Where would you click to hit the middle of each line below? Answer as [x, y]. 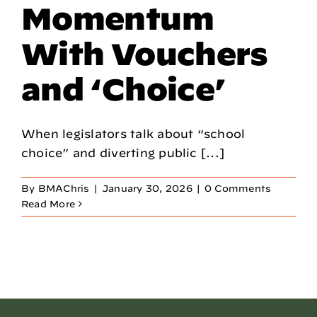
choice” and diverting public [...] [123, 152]
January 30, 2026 [147, 188]
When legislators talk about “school [133, 133]
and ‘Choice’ [124, 88]
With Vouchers [145, 53]
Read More [48, 204]
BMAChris [64, 188]
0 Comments [238, 188]
